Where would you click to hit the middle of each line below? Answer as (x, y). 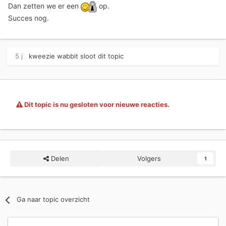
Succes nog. (29, 18)
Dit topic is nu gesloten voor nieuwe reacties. (96, 105)
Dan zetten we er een (44, 6)
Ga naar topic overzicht (53, 200)
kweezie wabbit (53, 56)
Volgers (149, 159)
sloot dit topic (101, 56)
